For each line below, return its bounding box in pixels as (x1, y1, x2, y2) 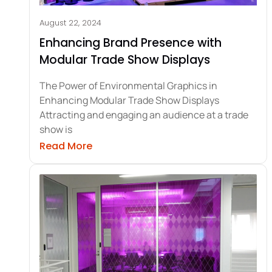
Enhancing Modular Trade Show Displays (39, 93, 219, 107)
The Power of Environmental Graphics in (39, 78, 217, 92)
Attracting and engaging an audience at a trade (39, 107, 248, 121)
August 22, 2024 (39, 16, 101, 29)
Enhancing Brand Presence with (39, 34, 222, 51)
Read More (39, 138, 92, 153)
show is (39, 122, 72, 136)
